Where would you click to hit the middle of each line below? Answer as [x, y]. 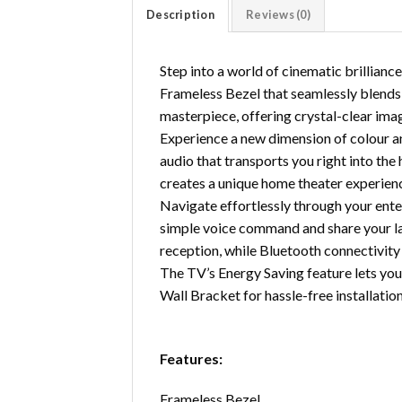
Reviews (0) [278, 14]
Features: [191, 358]
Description [180, 14]
